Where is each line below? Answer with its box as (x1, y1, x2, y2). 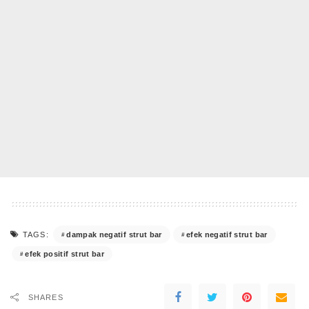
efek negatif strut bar (186, 230, 268, 239)
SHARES (28, 293, 63, 302)
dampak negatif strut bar (66, 230, 162, 239)
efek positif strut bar (25, 249, 104, 258)
